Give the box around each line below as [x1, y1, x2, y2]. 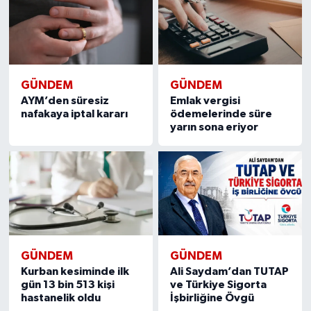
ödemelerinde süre [170, 108, 273, 119]
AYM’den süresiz [20, 94, 109, 106]
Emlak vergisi [170, 94, 241, 106]
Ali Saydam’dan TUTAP [170, 266, 289, 278]
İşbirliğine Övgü [170, 292, 255, 304]
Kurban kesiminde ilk [20, 266, 129, 278]
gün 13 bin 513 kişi [20, 279, 115, 291]
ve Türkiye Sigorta [170, 279, 267, 291]
